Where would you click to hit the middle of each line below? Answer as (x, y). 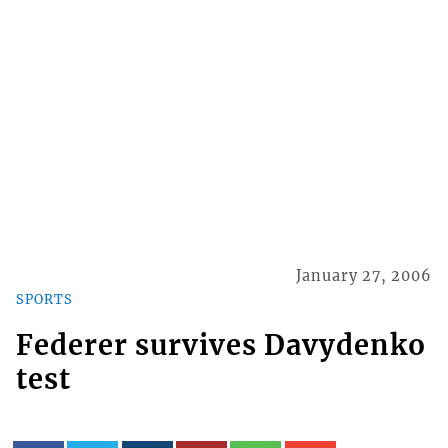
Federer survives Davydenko (220, 344)
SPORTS (44, 298)
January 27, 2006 (364, 276)
